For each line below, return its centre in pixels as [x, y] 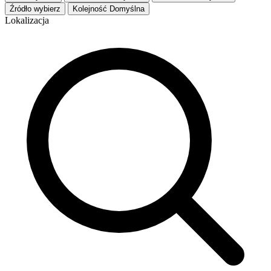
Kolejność [90, 8]
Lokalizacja [27, 20]
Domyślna [127, 8]
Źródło [21, 8]
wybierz [47, 8]
